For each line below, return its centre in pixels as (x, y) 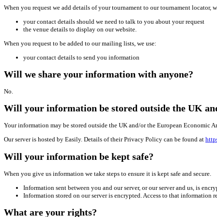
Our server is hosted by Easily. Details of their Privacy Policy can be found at (105, 139)
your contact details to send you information (81, 57)
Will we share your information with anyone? (99, 74)
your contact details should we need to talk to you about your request (114, 21)
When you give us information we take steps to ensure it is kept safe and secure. (108, 173)
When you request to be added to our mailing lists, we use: (80, 43)
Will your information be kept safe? (79, 156)
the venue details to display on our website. (80, 29)
